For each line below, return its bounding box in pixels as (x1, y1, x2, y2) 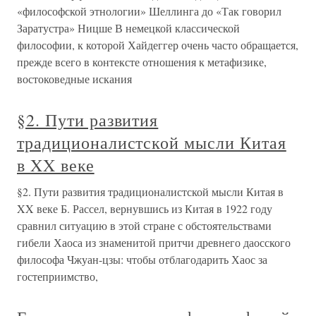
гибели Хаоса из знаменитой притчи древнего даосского (17, 235, 291, 250)
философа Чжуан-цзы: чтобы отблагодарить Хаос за (17, 252, 267, 267)
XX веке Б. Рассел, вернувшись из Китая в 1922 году (17, 201, 272, 217)
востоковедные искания (17, 71, 132, 87)
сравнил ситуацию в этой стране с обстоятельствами (17, 218, 272, 233)
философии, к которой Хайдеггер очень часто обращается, (17, 37, 298, 53)
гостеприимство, (17, 269, 98, 284)
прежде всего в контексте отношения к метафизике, (17, 54, 267, 70)
